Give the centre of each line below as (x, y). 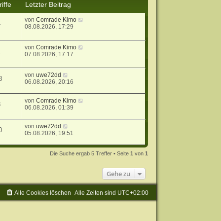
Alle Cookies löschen (43, 193)
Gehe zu (119, 173)
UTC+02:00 (133, 193)
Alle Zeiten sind (96, 193)
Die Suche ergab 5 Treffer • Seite (90, 153)
